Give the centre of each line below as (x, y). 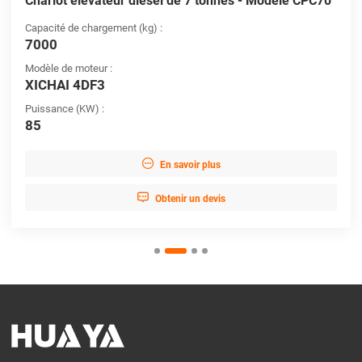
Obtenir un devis (190, 198)
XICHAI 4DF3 (65, 84)
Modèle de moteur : (68, 68)
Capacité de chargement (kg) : (93, 27)
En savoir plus (190, 164)
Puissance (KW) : (64, 108)
